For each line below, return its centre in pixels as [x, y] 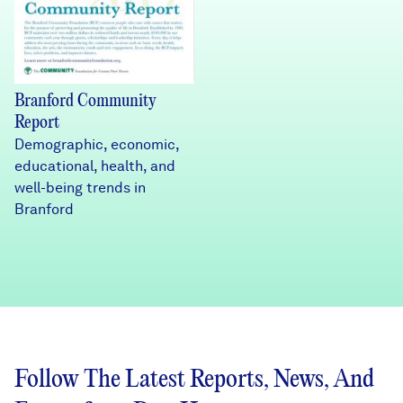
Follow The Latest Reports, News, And [194, 381]
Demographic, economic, [97, 145]
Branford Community [85, 102]
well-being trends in [80, 188]
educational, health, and [95, 166]
